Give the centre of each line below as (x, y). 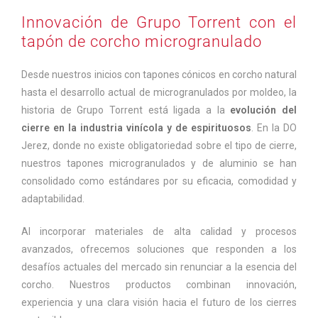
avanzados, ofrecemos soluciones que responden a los (159, 250)
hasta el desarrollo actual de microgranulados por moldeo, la (159, 93)
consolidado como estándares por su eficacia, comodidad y (159, 181)
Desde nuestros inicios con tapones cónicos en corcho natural (159, 75)
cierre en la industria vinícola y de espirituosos (136, 128)
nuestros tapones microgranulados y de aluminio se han (159, 164)
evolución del (264, 110)
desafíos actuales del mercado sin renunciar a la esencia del (159, 267)
